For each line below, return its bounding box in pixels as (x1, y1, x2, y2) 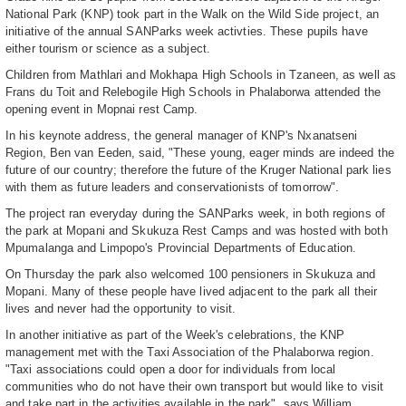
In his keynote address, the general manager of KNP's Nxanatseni (5, 129, 358, 143)
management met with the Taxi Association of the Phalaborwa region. (5, 345, 374, 360)
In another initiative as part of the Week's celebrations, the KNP (5, 328, 345, 343)
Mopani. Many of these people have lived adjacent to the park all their (5, 285, 378, 299)
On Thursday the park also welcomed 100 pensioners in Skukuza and (5, 267, 376, 282)
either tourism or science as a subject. (5, 42, 210, 56)
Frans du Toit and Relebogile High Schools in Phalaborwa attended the (5, 85, 381, 100)
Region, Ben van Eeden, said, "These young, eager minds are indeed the (5, 146, 394, 160)
